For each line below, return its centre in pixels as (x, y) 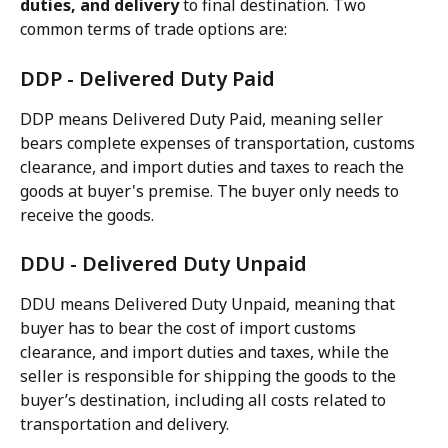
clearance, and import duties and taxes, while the (206, 352)
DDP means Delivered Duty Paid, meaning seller (203, 118)
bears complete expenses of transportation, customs (219, 142)
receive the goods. (87, 214)
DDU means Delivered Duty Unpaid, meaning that (209, 304)
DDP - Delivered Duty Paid (147, 78)
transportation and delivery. (124, 424)
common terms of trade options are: (153, 29)
